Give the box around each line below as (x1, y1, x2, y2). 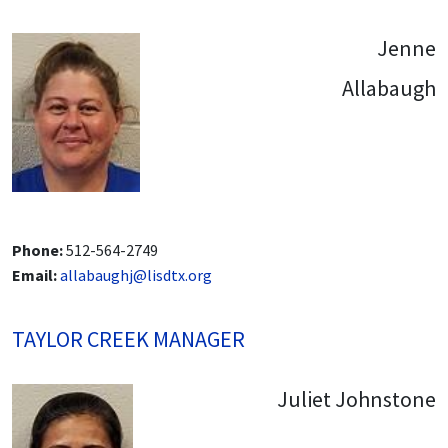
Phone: (12, 240, 63, 261)
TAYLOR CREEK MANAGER (12, 325, 245, 354)
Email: (12, 265, 57, 286)
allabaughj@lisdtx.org (60, 265, 212, 286)
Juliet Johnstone (277, 385, 436, 414)
